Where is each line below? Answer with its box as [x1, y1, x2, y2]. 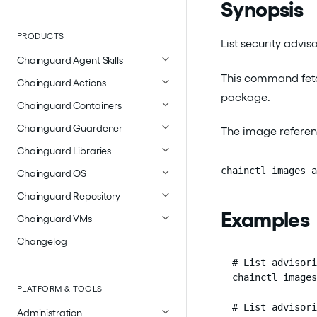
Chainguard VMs [17, 212, 93, 224]
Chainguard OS [17, 167, 87, 179]
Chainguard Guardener [17, 122, 123, 134]
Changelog [17, 235, 67, 247]
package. [221, 90, 270, 104]
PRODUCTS [17, 30, 64, 41]
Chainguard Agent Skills [17, 54, 123, 66]
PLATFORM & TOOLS [17, 284, 103, 294]
